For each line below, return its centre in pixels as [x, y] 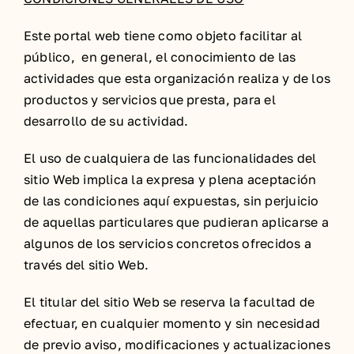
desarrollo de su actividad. [106, 121]
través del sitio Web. [87, 265]
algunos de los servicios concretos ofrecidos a [168, 243]
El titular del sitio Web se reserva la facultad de [169, 302]
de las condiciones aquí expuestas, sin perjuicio [171, 201]
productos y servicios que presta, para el [150, 100]
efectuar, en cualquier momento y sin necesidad [172, 323]
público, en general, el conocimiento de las [160, 57]
